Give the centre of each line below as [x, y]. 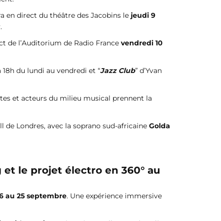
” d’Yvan [148, 70]
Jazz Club [118, 70]
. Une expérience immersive [114, 196]
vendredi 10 [142, 43]
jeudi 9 [143, 15]
